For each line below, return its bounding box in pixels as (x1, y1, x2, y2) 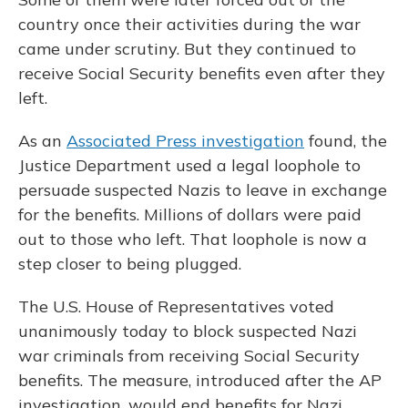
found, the (304, 130, 387, 151)
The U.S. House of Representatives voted (18, 296, 334, 317)
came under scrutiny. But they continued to (18, 38, 356, 59)
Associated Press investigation (66, 130, 304, 151)
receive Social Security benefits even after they (18, 63, 385, 84)
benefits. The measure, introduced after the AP (18, 370, 382, 391)
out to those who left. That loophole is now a (18, 229, 367, 250)
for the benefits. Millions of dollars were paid (18, 204, 362, 225)
